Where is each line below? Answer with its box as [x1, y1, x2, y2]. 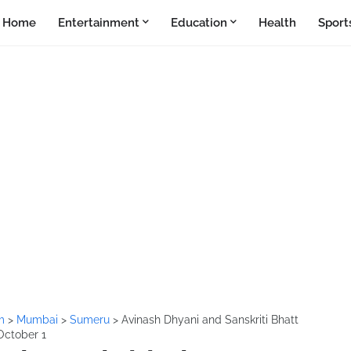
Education [170, 16, 227, 30]
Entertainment [57, 16, 139, 30]
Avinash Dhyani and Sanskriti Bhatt [121, 313, 299, 326]
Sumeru [70, 313, 113, 326]
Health [258, 16, 296, 30]
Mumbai [16, 313, 61, 326]
